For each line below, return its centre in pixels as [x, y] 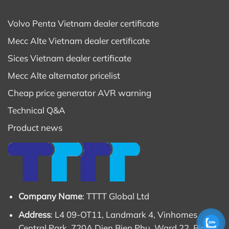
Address [34, 214]
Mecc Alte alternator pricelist [64, 76]
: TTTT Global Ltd [116, 196]
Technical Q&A [37, 110]
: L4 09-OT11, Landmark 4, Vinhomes [124, 214]
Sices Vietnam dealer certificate [70, 58]
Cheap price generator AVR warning [79, 93]
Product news [35, 128]
